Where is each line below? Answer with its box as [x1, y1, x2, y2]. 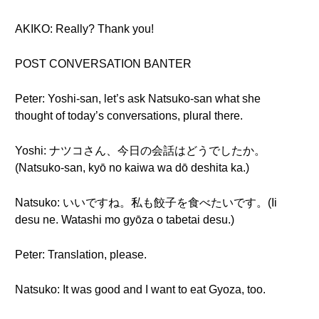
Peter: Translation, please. [15, 249, 147, 261]
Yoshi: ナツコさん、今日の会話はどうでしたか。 [15, 145, 266, 157]
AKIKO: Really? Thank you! [15, 23, 154, 35]
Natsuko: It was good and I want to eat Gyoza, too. [15, 283, 266, 296]
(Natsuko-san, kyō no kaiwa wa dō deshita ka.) [15, 162, 249, 174]
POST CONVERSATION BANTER [15, 58, 192, 70]
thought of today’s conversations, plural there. [15, 110, 243, 122]
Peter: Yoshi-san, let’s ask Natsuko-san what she [15, 93, 261, 105]
